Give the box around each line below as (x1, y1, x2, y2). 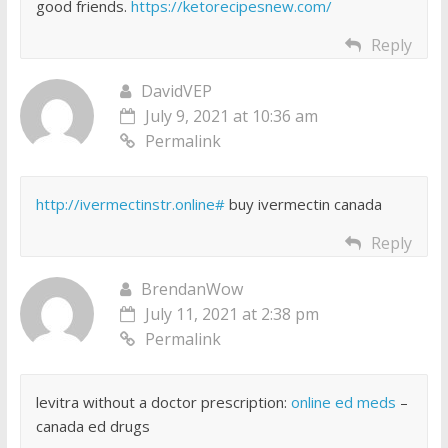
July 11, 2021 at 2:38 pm (144, 303, 319, 326)
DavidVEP (140, 80, 212, 103)
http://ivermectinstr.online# (35, 194, 225, 215)
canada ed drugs (35, 416, 150, 437)
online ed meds (290, 392, 396, 413)
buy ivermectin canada (224, 194, 382, 215)
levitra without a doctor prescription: (35, 392, 291, 413)
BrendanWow (140, 278, 243, 301)
